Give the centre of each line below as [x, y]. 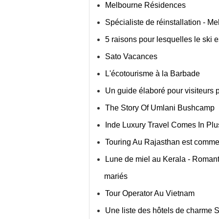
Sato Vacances [131, 56]
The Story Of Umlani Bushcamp [160, 108]
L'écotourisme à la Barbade [153, 74]
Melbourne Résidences [145, 5]
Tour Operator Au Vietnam [150, 193]
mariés [116, 176]
